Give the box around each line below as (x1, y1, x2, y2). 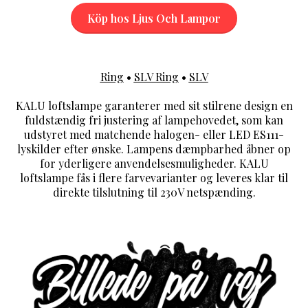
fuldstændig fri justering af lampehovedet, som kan (25, 113, 283, 128)
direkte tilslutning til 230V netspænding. (52, 185, 256, 200)
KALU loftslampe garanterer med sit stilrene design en (15, 98, 293, 113)
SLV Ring (133, 69, 179, 85)
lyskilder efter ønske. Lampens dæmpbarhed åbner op (17, 142, 291, 157)
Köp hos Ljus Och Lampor (87, 11, 221, 26)
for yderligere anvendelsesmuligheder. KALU (39, 156, 269, 171)
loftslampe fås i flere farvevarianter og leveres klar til (20, 170, 288, 186)
